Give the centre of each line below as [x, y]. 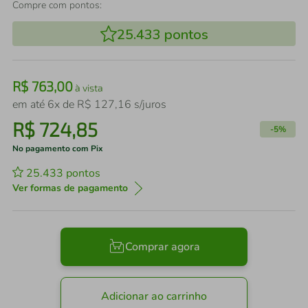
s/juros [149, 105]
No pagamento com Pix [58, 149]
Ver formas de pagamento [70, 188]
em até [30, 105]
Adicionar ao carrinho [154, 296]
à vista [88, 88]
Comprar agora [162, 246]
